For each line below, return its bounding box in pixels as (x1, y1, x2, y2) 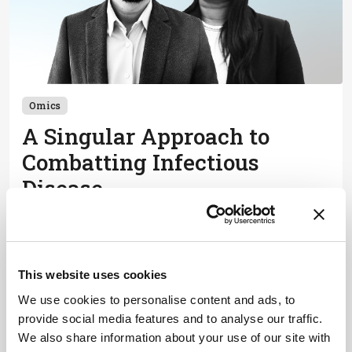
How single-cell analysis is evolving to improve (22, 239, 305, 255)
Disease (22, 173, 103, 203)
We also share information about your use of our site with (18, 330, 331, 344)
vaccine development (22, 258, 152, 274)
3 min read (34, 286, 97, 301)
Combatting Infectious (22, 147, 259, 177)
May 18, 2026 (21, 205, 95, 220)
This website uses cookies (18, 268, 167, 281)
